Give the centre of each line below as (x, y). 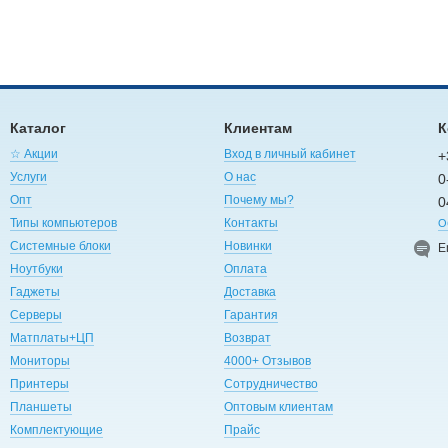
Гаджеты (34, 291)
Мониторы (39, 360)
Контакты (250, 222)
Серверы (35, 314)
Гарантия (250, 314)
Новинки (247, 245)
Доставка (249, 291)
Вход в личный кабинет (289, 153)
